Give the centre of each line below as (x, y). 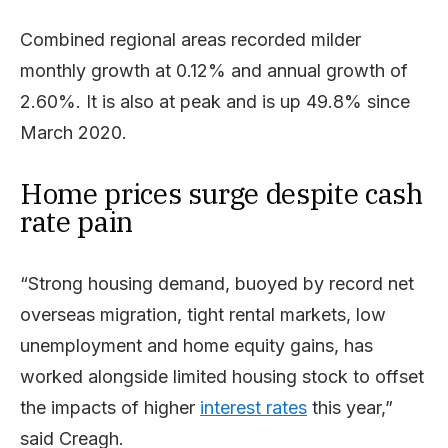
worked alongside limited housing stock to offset (222, 376)
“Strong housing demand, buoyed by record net (217, 283)
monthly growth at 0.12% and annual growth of (214, 70)
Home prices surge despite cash (221, 193)
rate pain (76, 221)
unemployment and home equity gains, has (196, 345)
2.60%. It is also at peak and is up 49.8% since (215, 101)
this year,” (350, 407)
